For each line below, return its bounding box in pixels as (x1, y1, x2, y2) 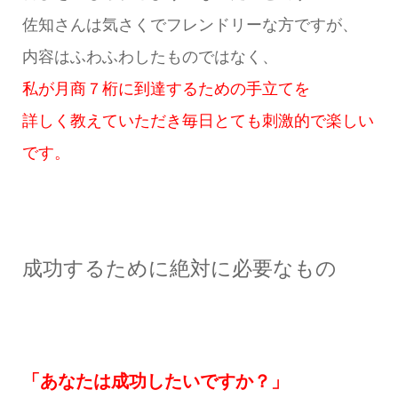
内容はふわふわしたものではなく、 (21, 47, 278, 66)
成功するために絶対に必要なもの (21, 257, 337, 281)
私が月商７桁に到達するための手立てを (21, 79, 310, 98)
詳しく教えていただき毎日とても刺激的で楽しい (21, 111, 374, 130)
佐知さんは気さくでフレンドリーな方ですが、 (21, 15, 358, 34)
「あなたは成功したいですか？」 (21, 370, 289, 391)
